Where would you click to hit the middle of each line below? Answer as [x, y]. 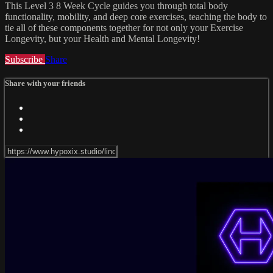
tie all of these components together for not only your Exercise [124, 28]
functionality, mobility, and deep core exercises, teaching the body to [136, 17]
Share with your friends [45, 83]
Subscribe [25, 60]
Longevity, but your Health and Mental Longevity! [102, 39]
